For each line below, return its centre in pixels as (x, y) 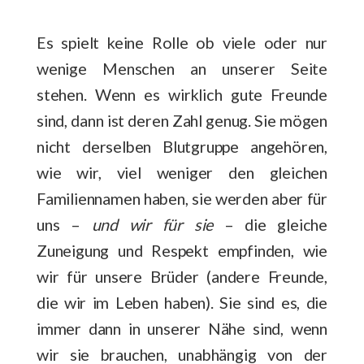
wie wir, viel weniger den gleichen (182, 172)
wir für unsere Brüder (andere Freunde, (182, 276)
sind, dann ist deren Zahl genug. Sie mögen (182, 120)
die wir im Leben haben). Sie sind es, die (182, 302)
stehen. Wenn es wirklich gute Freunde (182, 94)
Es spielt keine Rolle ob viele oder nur (182, 42)
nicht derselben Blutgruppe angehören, (182, 146)
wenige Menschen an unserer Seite (182, 68)
